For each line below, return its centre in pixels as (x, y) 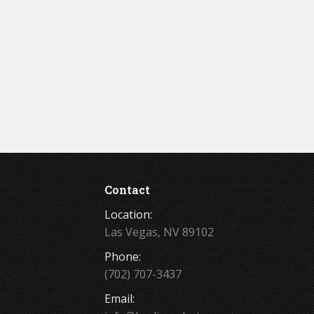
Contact (127, 190)
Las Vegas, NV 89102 (159, 232)
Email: (119, 299)
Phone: (122, 257)
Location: (128, 215)
